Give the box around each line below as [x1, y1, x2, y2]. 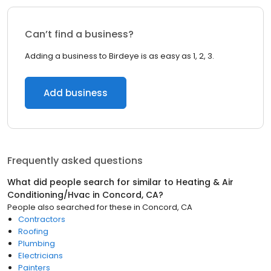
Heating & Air [176, 176, 233, 188]
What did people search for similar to [7, 176, 176, 188]
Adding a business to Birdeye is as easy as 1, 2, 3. [25, 50, 214, 62]
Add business [44, 87, 108, 99]
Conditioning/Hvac [7, 189, 90, 201]
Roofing [18, 226, 48, 237]
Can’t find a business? [25, 27, 134, 41]
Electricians [18, 250, 63, 261]
